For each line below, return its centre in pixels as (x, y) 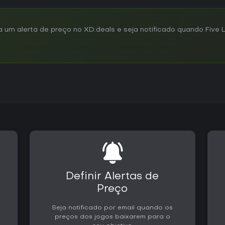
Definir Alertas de (113, 177)
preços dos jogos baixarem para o (112, 217)
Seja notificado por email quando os (113, 208)
